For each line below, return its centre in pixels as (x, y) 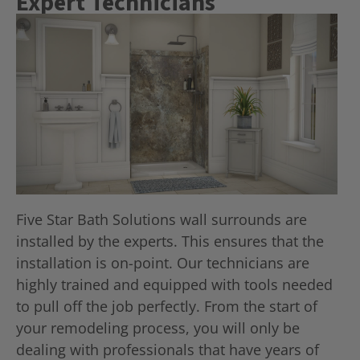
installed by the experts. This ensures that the (170, 241)
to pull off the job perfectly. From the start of (167, 306)
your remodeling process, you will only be (158, 328)
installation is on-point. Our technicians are (163, 263)
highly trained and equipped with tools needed (174, 284)
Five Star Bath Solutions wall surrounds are (162, 219)
